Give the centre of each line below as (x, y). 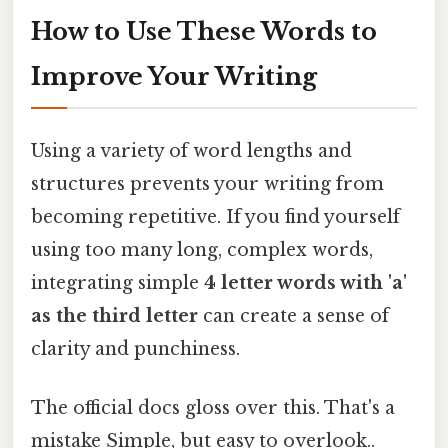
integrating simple (117, 282)
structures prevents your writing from (207, 183)
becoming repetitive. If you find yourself (215, 216)
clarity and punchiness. (135, 348)
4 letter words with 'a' (305, 282)
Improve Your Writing (174, 76)
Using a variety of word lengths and (191, 150)
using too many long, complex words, (202, 249)
